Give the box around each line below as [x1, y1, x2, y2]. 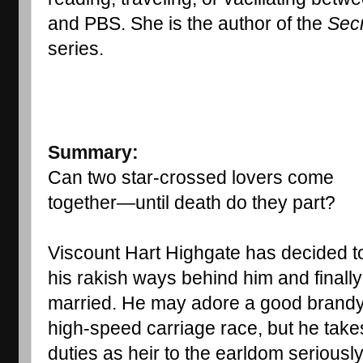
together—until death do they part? [47, 192, 335, 213]
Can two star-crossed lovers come [47, 167, 334, 188]
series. [47, 38, 104, 59]
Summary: [47, 142, 139, 163]
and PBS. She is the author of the [47, 13, 327, 34]
